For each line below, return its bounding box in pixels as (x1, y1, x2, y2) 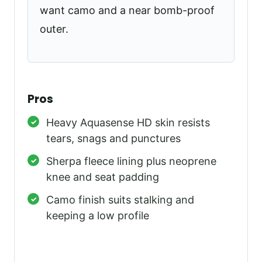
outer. (40, 22, 68, 35)
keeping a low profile (46, 209, 149, 222)
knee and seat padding (46, 171, 159, 184)
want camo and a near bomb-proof (40, 4, 215, 16)
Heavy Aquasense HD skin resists (46, 116, 210, 129)
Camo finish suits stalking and (46, 194, 194, 206)
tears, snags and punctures (46, 132, 181, 145)
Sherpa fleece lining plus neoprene (46, 155, 216, 168)
